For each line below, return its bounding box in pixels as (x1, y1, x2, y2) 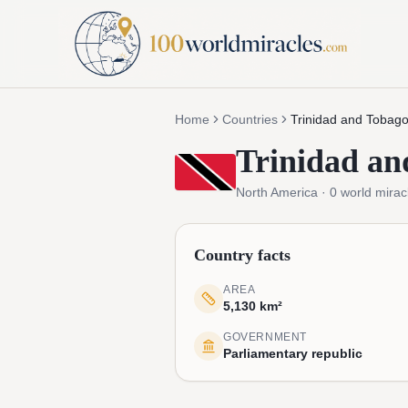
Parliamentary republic (223, 346, 362, 361)
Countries (222, 112, 278, 127)
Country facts (194, 246, 291, 264)
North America (235, 185, 318, 199)
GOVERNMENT (223, 331, 307, 343)
